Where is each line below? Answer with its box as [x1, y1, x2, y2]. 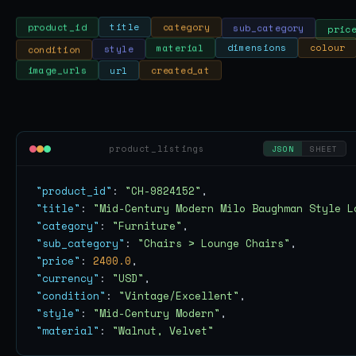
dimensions [227, 42, 287, 56]
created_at [150, 63, 211, 77]
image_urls [27, 61, 87, 75]
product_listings [109, 141, 205, 155]
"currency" [36, 269, 99, 286]
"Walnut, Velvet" [112, 322, 214, 339]
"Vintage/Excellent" [118, 287, 239, 304]
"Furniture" [112, 217, 182, 234]
